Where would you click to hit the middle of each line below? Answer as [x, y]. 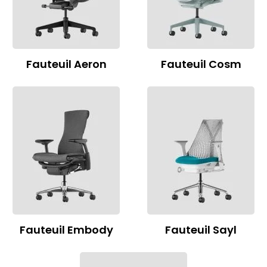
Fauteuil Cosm [201, 64]
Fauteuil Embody [66, 229]
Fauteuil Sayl [201, 229]
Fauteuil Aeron [66, 64]
